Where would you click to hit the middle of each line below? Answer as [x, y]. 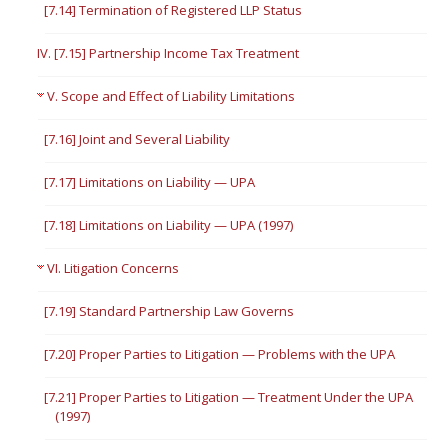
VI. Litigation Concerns [113, 268]
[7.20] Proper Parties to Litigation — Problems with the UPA [220, 354]
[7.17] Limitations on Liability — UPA [150, 182]
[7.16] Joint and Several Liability [137, 139]
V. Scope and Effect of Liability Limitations [171, 96]
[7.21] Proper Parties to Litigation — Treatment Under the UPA [229, 397]
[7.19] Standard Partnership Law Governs [169, 311]
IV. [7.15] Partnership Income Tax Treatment [168, 53]
